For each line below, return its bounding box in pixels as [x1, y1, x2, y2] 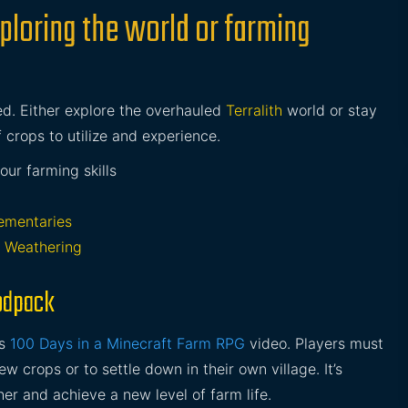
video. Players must [245, 334, 383, 352]
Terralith [226, 101, 282, 119]
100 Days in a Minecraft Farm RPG [10, 334, 245, 352]
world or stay [282, 101, 377, 119]
